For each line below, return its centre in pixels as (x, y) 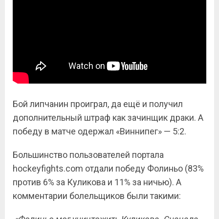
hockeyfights (38, 168)
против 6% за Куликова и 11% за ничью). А (97, 182)
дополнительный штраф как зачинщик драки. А (108, 118)
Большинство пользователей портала (88, 155)
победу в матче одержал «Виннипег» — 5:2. (99, 131)
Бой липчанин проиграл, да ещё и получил (98, 104)
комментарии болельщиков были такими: (97, 196)
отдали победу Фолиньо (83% (143, 168)
